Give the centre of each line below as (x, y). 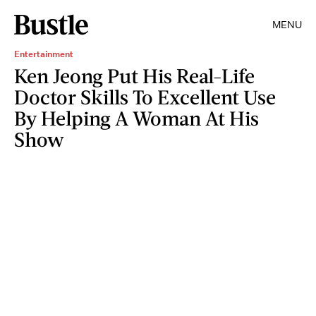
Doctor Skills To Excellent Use (145, 97)
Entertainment (44, 54)
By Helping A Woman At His (136, 118)
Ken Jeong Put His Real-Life (134, 75)
